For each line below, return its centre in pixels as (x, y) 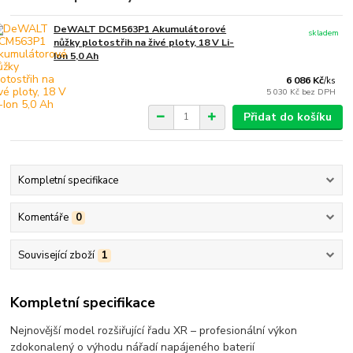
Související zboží (56, 255)
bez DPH (319, 91)
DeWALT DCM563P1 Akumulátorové (140, 29)
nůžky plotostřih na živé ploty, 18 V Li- (144, 42)
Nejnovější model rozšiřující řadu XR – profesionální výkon (154, 331)
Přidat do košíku (287, 117)
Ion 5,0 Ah (76, 56)
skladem (324, 32)
